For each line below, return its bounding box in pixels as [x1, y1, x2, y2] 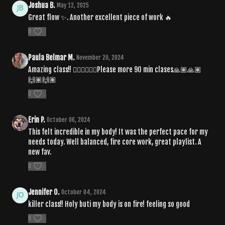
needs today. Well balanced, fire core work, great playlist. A [28, 137, 201, 146]
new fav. [28, 147, 51, 156]
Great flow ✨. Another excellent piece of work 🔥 [28, 13, 172, 22]
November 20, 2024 [76, 53, 124, 61]
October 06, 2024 [47, 116, 90, 124]
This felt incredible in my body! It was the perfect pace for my [28, 127, 208, 136]
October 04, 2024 [61, 188, 106, 196]
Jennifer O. [28, 187, 59, 196]
